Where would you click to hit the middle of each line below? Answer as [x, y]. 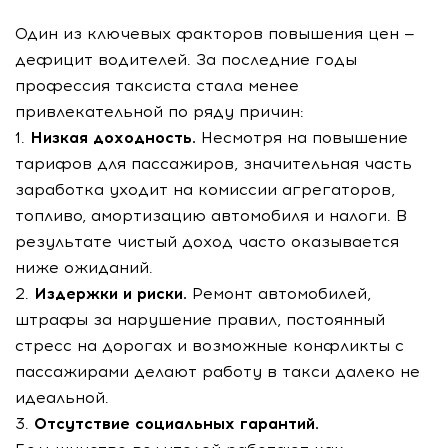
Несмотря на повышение [302, 137]
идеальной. [62, 397]
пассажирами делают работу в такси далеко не [217, 371]
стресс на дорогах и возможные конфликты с [209, 345]
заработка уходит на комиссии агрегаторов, [205, 189]
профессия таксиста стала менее [157, 85]
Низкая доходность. [113, 137]
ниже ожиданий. [84, 267]
